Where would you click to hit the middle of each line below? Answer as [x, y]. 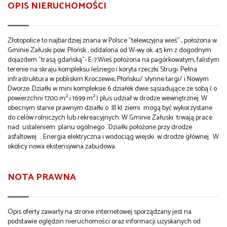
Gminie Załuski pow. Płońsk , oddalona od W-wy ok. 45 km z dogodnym [109, 50]
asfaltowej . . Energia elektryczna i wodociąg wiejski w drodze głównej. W [113, 137]
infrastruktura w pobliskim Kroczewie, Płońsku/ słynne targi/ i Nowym [108, 79]
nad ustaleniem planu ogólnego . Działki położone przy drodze [100, 127]
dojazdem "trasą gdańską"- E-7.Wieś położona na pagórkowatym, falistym [113, 60]
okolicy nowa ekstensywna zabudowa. [62, 146]
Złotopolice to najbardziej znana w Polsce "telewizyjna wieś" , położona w [112, 41]
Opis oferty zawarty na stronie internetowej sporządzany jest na [100, 212]
